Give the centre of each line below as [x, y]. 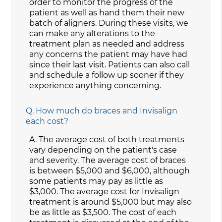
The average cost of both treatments [112, 139]
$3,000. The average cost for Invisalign [105, 191]
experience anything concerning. [95, 85]
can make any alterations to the [92, 33]
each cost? [47, 121]
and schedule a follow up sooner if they [107, 75]
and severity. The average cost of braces [108, 160]
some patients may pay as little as [96, 181]
